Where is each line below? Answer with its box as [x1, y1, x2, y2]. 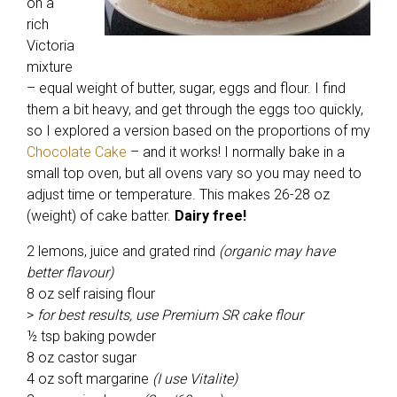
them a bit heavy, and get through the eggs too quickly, [27, 101, 363, 118]
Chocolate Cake [27, 144, 127, 160]
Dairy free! [175, 207, 250, 224]
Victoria [27, 37, 74, 54]
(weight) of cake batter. [27, 207, 175, 224]
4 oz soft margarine [27, 370, 152, 387]
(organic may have [219, 243, 335, 260]
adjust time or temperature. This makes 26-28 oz [27, 186, 330, 203]
